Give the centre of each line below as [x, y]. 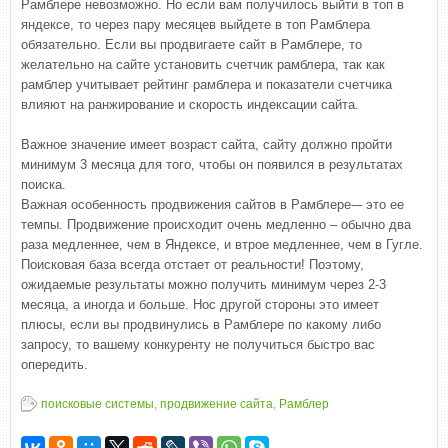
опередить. [54, 364]
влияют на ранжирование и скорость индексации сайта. [190, 104]
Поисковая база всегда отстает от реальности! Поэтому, [192, 264]
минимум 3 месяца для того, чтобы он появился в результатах [212, 164]
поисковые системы [97, 404]
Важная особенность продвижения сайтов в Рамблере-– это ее [212, 204]
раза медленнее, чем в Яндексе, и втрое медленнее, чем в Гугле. [222, 244]
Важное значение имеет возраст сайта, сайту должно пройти [206, 144]
